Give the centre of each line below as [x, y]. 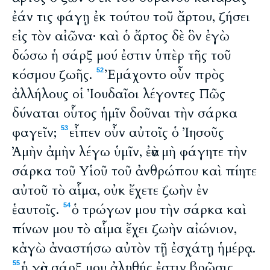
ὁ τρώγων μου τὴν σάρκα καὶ [159, 210]
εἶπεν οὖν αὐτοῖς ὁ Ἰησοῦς [147, 133]
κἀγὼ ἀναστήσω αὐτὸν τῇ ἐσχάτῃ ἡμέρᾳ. [134, 248]
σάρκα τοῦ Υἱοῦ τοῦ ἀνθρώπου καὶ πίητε [134, 171]
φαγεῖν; [36, 133]
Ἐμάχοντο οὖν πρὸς [165, 75]
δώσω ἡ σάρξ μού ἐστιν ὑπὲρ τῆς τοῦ [122, 55]
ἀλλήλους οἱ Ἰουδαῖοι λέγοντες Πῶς [119, 94]
